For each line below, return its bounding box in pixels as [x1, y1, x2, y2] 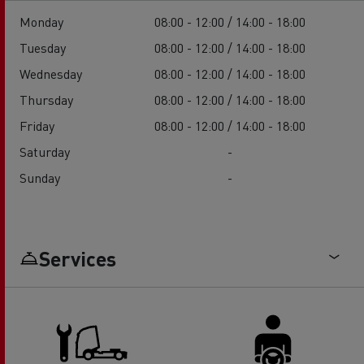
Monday [19, 13, 63, 31]
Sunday [19, 169, 60, 187]
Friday [19, 117, 54, 135]
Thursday [19, 91, 73, 109]
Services [39, 245, 116, 272]
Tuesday [19, 39, 66, 57]
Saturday [19, 143, 70, 161]
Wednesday [19, 65, 82, 83]
